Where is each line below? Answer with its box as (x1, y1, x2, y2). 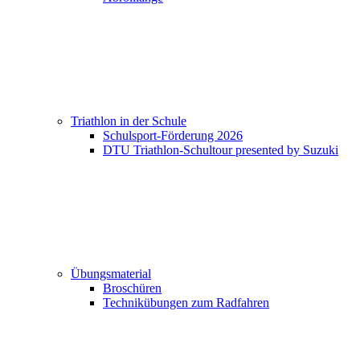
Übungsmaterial (71, 267, 151, 280)
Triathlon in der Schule (71, 114, 186, 128)
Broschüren (103, 281, 162, 295)
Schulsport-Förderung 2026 (103, 129, 243, 142)
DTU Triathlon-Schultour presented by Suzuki (103, 143, 338, 157)
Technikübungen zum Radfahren (103, 296, 269, 309)
